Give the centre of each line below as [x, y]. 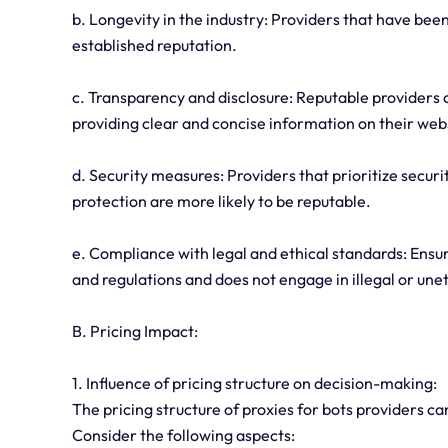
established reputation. [154, 45]
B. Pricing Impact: [135, 331]
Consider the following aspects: [183, 435]
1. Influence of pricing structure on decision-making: [254, 383]
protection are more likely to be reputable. [221, 201]
